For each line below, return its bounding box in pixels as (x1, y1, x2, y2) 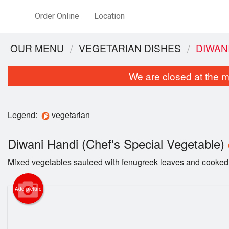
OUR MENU (10, 41, 64, 55)
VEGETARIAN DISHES (79, 41, 181, 55)
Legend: (8, 109, 41, 121)
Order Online (35, 11, 80, 21)
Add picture (14, 185, 42, 193)
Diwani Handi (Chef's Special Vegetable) (8, 134, 228, 153)
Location (94, 11, 125, 21)
